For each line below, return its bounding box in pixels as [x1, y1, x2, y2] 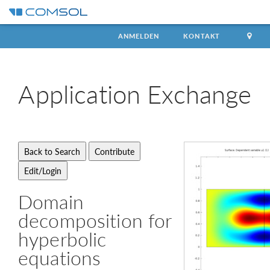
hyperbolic [18, 225, 107, 252]
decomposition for [18, 207, 172, 233]
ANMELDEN [118, 31, 160, 40]
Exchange [147, 75, 252, 111]
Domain [18, 188, 84, 215]
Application [18, 75, 148, 111]
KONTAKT [183, 31, 221, 40]
